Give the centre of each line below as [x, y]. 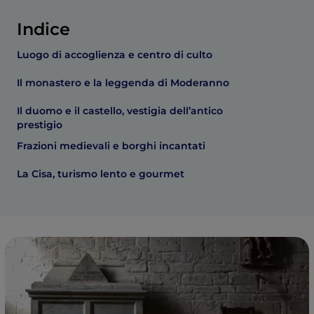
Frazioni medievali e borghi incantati [111, 146]
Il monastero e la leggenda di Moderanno [123, 83]
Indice [43, 29]
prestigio [40, 125]
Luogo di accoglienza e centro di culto [115, 55]
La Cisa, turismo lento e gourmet [101, 174]
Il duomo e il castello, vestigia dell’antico [120, 111]
